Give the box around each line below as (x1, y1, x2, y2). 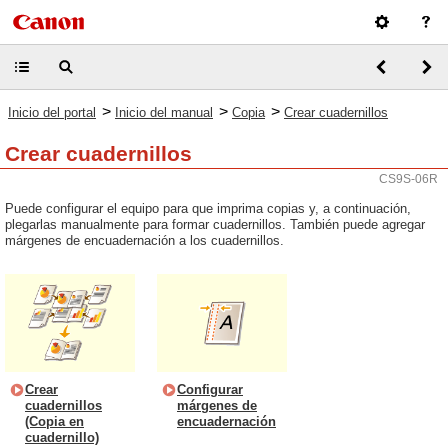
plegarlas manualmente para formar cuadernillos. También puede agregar (5, 217, 425, 232)
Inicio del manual (115, 105, 213, 120)
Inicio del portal (8, 105, 96, 120)
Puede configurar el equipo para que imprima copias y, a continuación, (5, 201, 411, 216)
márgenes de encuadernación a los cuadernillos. (5, 233, 284, 248)
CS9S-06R (379, 172, 438, 186)
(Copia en (25, 414, 84, 429)
